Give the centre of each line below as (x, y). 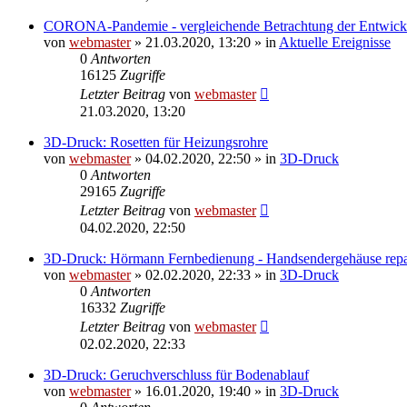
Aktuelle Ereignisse (335, 42)
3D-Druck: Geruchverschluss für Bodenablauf (176, 374)
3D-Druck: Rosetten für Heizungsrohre (156, 142)
